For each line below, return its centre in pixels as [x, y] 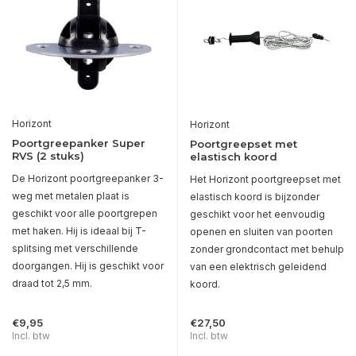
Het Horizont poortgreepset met [265, 180]
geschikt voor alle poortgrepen [85, 214]
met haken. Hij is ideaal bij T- [79, 231]
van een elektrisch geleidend [258, 267]
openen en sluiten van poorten [261, 232]
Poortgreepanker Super [79, 143]
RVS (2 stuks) [48, 156]
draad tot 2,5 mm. [52, 284]
